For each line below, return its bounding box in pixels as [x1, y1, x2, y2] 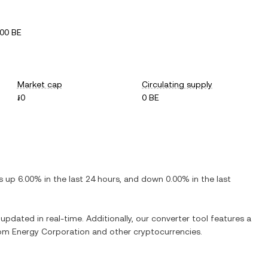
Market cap [17, 80, 62, 89]
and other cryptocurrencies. [90, 227, 202, 236]
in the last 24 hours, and [42, 174, 141, 184]
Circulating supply [142, 80, 213, 89]
